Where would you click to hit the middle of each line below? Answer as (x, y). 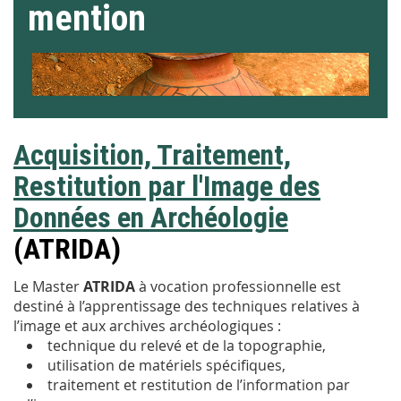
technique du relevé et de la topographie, (187, 346)
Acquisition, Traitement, (152, 155)
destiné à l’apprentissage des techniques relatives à (187, 307)
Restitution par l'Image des (167, 187)
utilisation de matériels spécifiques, (168, 366)
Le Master (48, 287)
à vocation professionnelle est (238, 287)
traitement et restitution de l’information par (199, 385)
